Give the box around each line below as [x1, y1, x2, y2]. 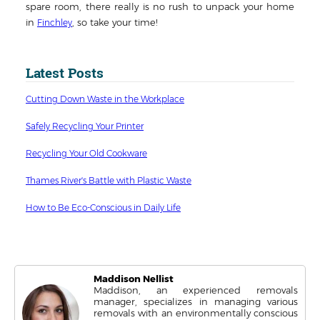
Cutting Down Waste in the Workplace [26, 93, 184, 104]
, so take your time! [72, 16, 158, 28]
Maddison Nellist [94, 272, 174, 284]
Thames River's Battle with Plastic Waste [26, 174, 191, 186]
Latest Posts [26, 63, 104, 81]
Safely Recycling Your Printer [26, 120, 144, 131]
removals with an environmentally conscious [94, 306, 298, 319]
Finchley [37, 16, 72, 28]
